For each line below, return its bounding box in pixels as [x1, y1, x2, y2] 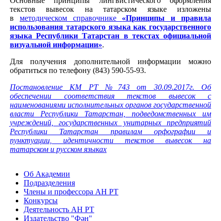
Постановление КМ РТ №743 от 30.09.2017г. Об [10, 82, 211, 91]
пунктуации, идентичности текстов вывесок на [10, 136, 211, 145]
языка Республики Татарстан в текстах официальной [10, 31, 211, 40]
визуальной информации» [10, 40, 102, 49]
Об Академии [24, 169, 70, 178]
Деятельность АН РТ [24, 205, 94, 214]
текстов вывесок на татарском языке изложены [10, 4, 211, 13]
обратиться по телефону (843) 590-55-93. [10, 66, 146, 74]
